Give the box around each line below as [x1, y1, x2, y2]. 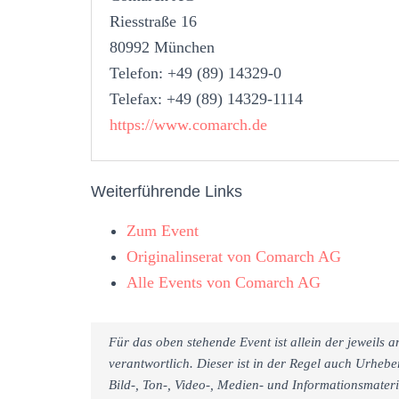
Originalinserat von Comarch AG [126, 247, 341, 265]
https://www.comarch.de [110, 115, 267, 134]
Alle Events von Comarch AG [126, 273, 321, 291]
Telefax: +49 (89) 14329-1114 [110, 89, 303, 108]
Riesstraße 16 [110, 12, 197, 30]
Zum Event [126, 221, 199, 240]
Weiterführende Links [91, 182, 242, 200]
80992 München [110, 37, 215, 56]
